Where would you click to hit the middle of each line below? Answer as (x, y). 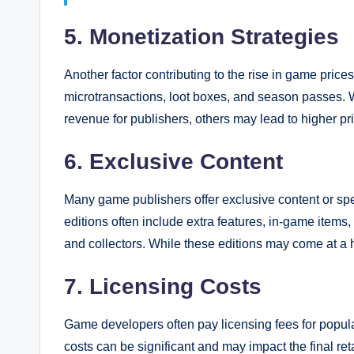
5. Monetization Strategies (201, 36)
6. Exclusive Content (173, 161)
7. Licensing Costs (163, 286)
